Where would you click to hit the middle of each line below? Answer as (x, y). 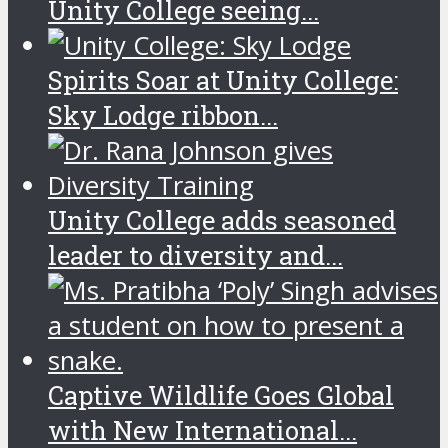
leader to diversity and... (195, 254)
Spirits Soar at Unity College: (223, 79)
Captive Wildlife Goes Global (221, 394)
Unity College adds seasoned (222, 219)
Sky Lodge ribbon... (163, 114)
